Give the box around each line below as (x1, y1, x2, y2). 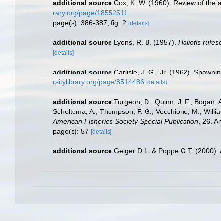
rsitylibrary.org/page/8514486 (53, 78, 144, 86)
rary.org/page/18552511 (53, 9, 128, 17)
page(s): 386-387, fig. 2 (53, 19, 128, 27)
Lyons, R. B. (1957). (114, 38, 178, 46)
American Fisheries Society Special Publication (53, 117, 198, 125)
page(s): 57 (53, 127, 91, 135)
